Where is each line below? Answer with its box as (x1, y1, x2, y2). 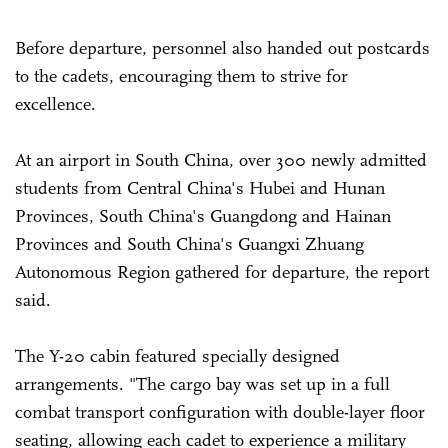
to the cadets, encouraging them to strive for (15, 64, 348, 87)
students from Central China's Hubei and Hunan (15, 176, 385, 199)
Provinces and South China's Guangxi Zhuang (15, 232, 364, 255)
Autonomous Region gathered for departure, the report (15, 260, 429, 283)
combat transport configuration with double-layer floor (15, 400, 425, 423)
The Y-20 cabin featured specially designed (15, 344, 340, 367)
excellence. (15, 92, 96, 115)
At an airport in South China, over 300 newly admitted (15, 148, 427, 171)
